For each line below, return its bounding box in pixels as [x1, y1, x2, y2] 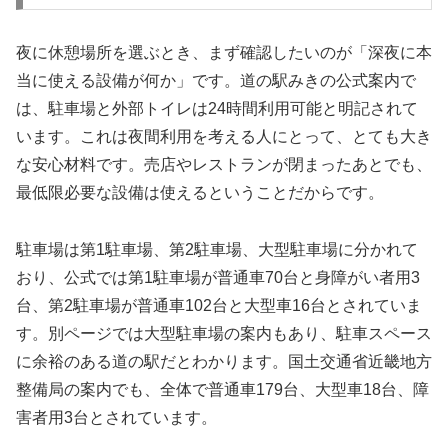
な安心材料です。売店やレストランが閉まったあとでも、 [16, 156, 432, 174]
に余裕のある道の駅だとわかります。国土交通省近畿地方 [16, 353, 432, 370]
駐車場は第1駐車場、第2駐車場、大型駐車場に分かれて [16, 241, 418, 258]
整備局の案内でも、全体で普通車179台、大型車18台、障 [16, 381, 429, 398]
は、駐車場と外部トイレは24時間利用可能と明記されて [16, 100, 418, 118]
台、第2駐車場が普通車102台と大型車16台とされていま [16, 297, 422, 314]
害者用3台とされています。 [16, 409, 217, 426]
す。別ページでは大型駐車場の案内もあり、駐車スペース [16, 325, 432, 342]
